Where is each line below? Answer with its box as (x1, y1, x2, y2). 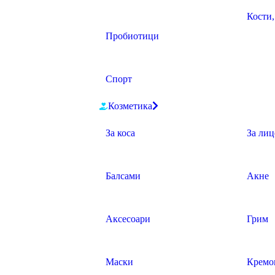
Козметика (108, 101, 152, 111)
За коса (106, 128, 135, 138)
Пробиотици (106, 31, 159, 41)
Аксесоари (106, 214, 150, 224)
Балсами (106, 171, 141, 181)
